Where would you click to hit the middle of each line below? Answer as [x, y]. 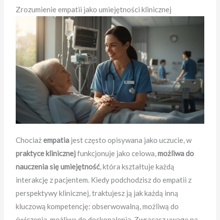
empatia [56, 140]
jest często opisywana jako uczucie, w [131, 140]
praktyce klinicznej [46, 153]
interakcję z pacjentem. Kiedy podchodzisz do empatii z [104, 180]
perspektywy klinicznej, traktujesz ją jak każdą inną [97, 193]
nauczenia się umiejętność [58, 167]
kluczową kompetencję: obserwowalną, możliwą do [97, 206]
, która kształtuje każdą [137, 167]
